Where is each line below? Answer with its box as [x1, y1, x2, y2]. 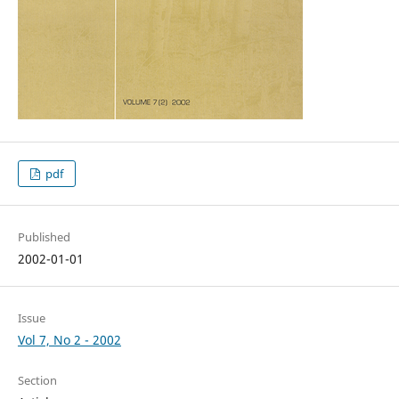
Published [17, 229, 70, 246]
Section [17, 372, 57, 389]
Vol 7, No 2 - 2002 [17, 331, 121, 349]
